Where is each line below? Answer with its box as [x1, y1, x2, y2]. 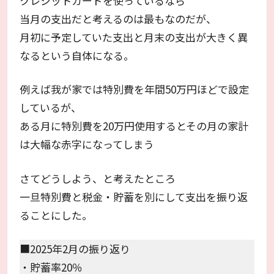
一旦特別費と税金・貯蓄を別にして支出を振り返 [20, 188, 248, 204]
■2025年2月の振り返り [20, 241, 131, 257]
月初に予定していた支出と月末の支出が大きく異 [20, 29, 248, 45]
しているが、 [20, 100, 82, 116]
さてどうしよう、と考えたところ [20, 170, 176, 186]
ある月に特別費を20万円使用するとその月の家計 [20, 118, 249, 134]
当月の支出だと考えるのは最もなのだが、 [20, 10, 217, 26]
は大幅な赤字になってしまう [20, 136, 155, 152]
